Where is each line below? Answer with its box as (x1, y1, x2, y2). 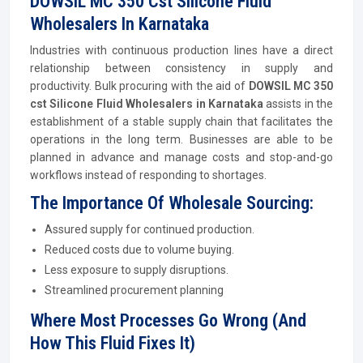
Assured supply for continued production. (45, 223, 254, 236)
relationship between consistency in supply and (30, 62, 333, 75)
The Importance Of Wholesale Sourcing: (30, 193, 314, 213)
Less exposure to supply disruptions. (45, 263, 228, 276)
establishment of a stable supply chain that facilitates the (30, 115, 333, 128)
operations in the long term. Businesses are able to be (30, 133, 333, 146)
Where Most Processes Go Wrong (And (30, 310, 306, 331)
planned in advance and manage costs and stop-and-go (30, 151, 333, 164)
